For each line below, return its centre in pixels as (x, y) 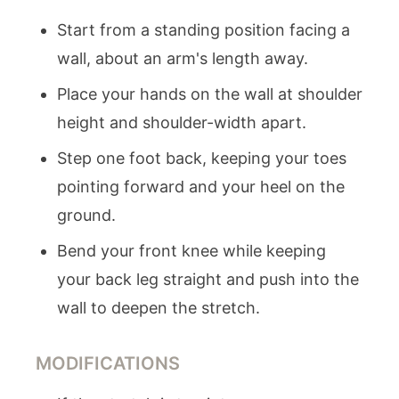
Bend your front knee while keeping (191, 251)
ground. (86, 215)
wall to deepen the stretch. (159, 308)
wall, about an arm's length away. (183, 58)
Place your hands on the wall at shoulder (210, 94)
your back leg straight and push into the (208, 279)
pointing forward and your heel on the (201, 187)
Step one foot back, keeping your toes (202, 158)
